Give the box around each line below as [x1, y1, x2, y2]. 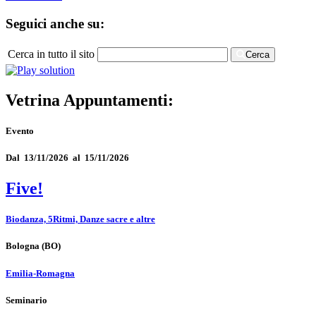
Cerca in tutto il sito [8, 47, 95, 60]
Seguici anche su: [6, 16, 104, 31]
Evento [6, 125, 34, 136]
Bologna [6, 241, 39, 252]
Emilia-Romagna [6, 267, 75, 279]
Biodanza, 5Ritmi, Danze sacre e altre [6, 214, 155, 225]
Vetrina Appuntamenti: [6, 90, 174, 109]
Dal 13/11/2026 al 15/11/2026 [6, 152, 129, 163]
